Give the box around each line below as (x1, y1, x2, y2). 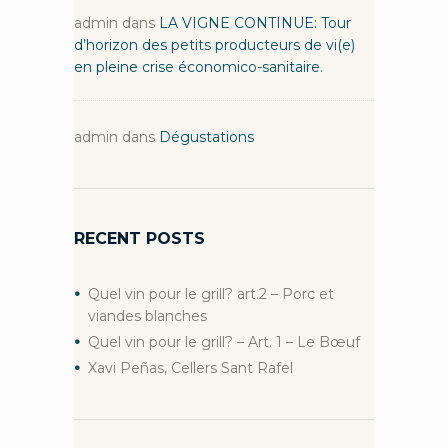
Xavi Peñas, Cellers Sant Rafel (88, 358, 293, 377)
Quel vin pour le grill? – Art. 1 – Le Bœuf (237, 332, 360, 351)
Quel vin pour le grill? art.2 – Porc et (88, 284, 334, 303)
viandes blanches (88, 306, 207, 325)
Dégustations (159, 127, 254, 146)
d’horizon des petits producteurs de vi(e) (74, 35, 355, 54)
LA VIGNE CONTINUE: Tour (159, 13, 351, 32)
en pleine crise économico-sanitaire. (74, 57, 323, 76)
